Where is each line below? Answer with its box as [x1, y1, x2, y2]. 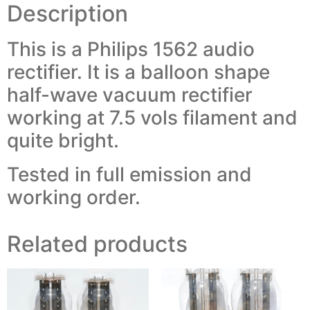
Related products [7, 230, 188, 257]
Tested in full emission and [7, 162, 252, 186]
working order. [7, 185, 140, 209]
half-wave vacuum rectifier [7, 82, 253, 107]
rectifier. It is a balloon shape [7, 60, 270, 84]
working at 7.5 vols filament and [7, 105, 298, 129]
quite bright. [7, 128, 119, 152]
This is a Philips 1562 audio [7, 37, 255, 61]
